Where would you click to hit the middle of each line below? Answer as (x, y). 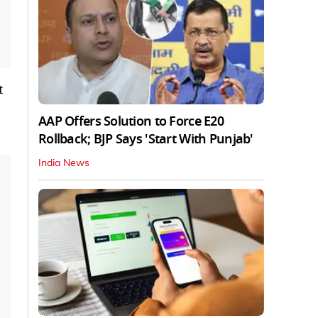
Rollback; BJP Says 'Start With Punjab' (146, 139)
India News (64, 163)
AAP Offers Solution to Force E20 (131, 121)
